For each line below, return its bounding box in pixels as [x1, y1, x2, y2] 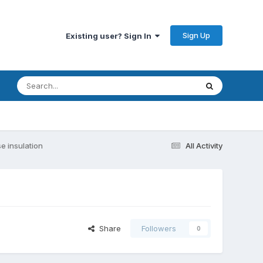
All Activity [186, 140, 223, 150]
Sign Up [183, 30, 211, 40]
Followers [141, 224, 177, 234]
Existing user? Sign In [66, 31, 156, 41]
